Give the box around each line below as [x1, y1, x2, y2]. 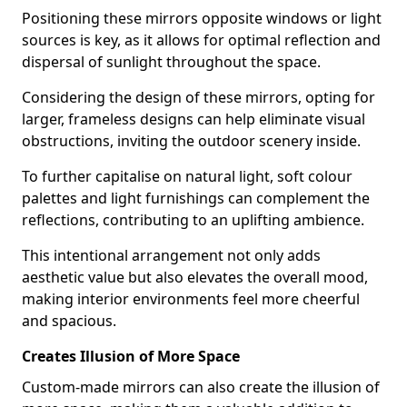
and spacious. [22, 311, 116, 331]
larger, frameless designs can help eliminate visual [22, 109, 365, 129]
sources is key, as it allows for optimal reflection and [22, 30, 381, 50]
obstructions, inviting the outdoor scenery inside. [22, 131, 361, 151]
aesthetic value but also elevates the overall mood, [22, 267, 368, 287]
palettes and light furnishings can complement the [22, 188, 370, 208]
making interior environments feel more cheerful [22, 289, 360, 309]
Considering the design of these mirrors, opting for [22, 87, 375, 107]
